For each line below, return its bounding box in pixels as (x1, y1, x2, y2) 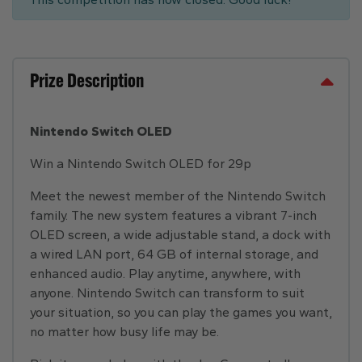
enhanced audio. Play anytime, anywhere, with (30, 266, 301, 281)
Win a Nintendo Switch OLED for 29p (30, 156, 251, 171)
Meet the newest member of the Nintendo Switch (30, 188, 326, 204)
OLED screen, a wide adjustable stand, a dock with (30, 227, 330, 242)
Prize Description (30, 73, 144, 92)
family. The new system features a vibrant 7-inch (30, 208, 317, 223)
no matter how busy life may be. (30, 324, 219, 339)
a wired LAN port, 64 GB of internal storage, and (30, 246, 318, 262)
